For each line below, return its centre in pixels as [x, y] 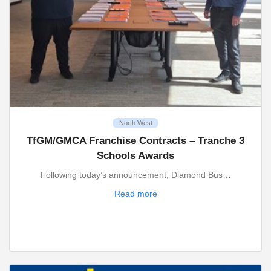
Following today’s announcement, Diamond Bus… [135, 175]
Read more [135, 194]
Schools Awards [135, 156]
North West [135, 122]
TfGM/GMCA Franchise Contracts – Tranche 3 [135, 141]
